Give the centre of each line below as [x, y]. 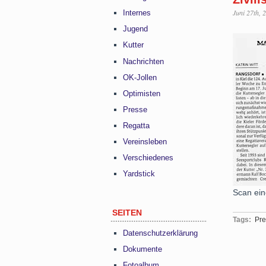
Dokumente [142, 249]
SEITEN [127, 213]
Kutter [133, 45]
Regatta [136, 125]
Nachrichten [143, 61]
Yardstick [139, 174]
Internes [137, 13]
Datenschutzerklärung [160, 233]
